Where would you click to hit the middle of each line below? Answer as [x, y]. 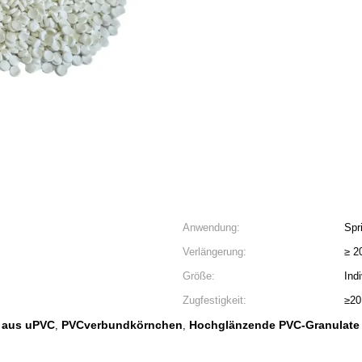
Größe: [199, 276]
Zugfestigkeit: [215, 300]
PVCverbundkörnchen [122, 325]
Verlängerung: [215, 252]
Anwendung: [211, 227]
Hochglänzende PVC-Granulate [274, 325]
